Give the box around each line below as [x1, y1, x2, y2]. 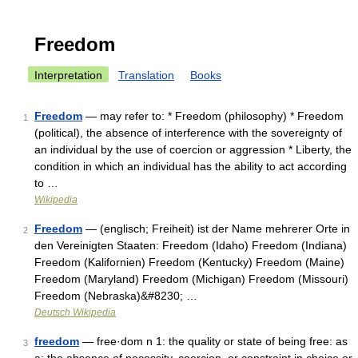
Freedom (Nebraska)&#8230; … [34, 289, 197, 302]
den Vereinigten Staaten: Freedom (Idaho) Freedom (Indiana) [34, 239, 347, 252]
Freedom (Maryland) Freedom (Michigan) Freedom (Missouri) [34, 272, 348, 285]
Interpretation [34, 69, 102, 82]
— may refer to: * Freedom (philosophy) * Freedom [82, 109, 344, 122]
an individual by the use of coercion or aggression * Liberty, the [34, 143, 352, 156]
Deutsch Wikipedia [34, 307, 116, 318]
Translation [118, 69, 174, 82]
